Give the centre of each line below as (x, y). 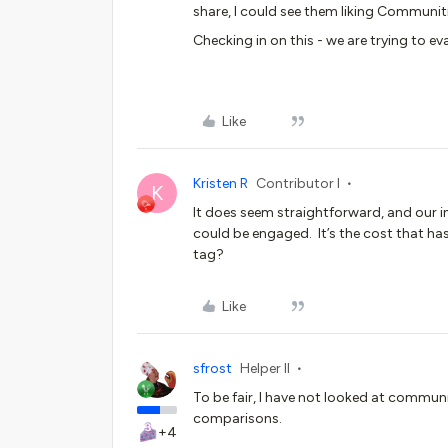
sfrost (212, 368)
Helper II (265, 368)
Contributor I (298, 183)
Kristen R (220, 183)
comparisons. (237, 418)
